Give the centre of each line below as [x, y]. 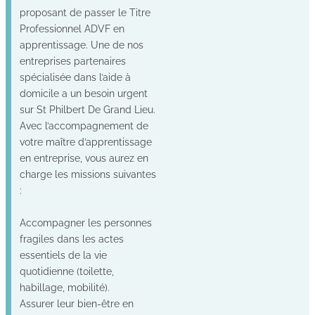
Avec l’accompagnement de [84, 125]
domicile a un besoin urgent [84, 93]
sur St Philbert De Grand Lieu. [88, 109]
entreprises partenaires [73, 60]
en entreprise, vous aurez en [84, 157]
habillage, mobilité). [65, 287]
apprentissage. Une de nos [82, 44]
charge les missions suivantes [88, 174]
